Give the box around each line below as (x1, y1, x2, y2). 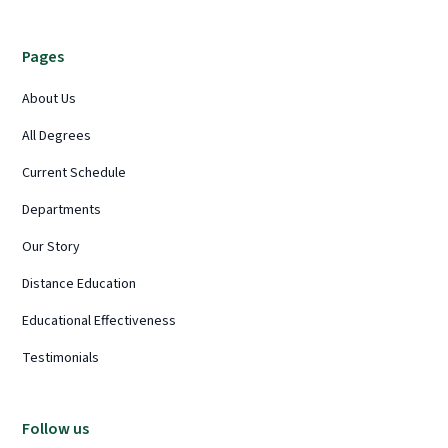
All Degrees (22, 125, 92, 146)
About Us (22, 88, 77, 109)
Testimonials (22, 347, 100, 368)
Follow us (22, 417, 90, 440)
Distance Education (22, 273, 137, 294)
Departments (22, 199, 102, 220)
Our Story (22, 236, 81, 257)
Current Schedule (22, 162, 127, 183)
